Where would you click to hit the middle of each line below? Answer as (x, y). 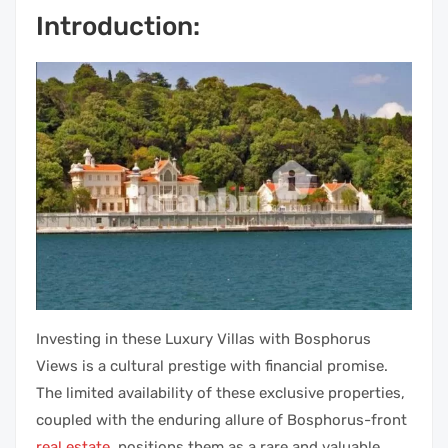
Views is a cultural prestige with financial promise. (212, 365)
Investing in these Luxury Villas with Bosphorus (203, 338)
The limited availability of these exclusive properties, (220, 392)
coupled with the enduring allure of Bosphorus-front (221, 419)
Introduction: (118, 27)
